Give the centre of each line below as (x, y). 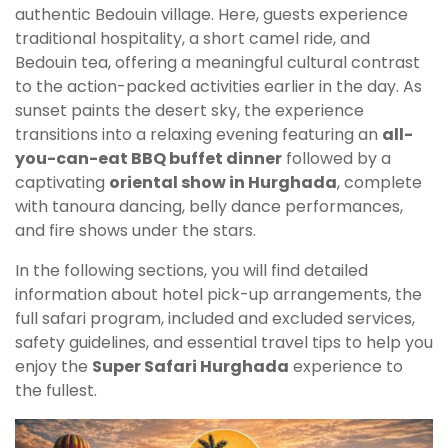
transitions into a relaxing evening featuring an (198, 135)
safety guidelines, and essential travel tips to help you (224, 343)
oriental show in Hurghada (223, 183)
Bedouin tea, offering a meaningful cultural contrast (217, 63)
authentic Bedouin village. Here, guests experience (211, 15)
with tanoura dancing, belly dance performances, (209, 207)
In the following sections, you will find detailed (191, 271)
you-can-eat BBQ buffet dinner (148, 159)
